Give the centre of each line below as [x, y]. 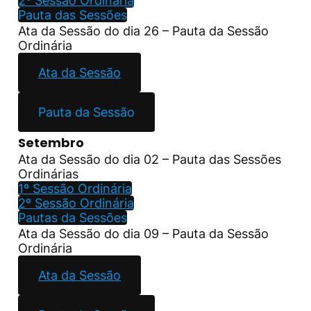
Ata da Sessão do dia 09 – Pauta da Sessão [143, 233]
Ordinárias [48, 174]
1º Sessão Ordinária [75, 188]
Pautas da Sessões [73, 217]
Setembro [51, 142]
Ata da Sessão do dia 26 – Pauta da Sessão [143, 31]
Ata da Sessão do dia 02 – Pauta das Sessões [150, 159]
